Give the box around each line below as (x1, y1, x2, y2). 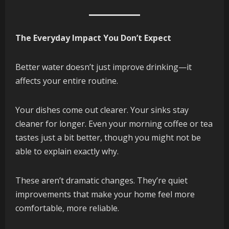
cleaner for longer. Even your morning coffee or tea (15, 118, 213, 130)
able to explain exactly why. (15, 146, 119, 157)
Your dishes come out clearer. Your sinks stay (15, 104, 189, 116)
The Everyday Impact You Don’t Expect (15, 32, 171, 44)
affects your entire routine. (15, 75, 118, 87)
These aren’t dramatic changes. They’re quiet (15, 175, 188, 187)
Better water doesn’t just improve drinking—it (15, 61, 192, 73)
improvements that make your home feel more (15, 189, 195, 200)
